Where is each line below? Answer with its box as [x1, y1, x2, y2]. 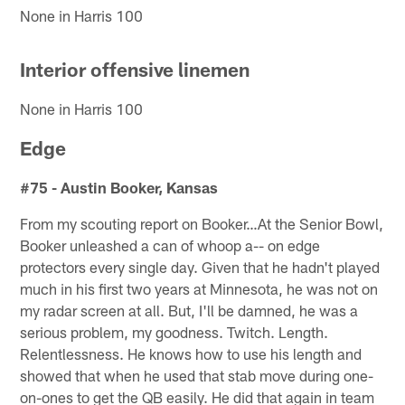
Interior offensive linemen [20, 57, 250, 80]
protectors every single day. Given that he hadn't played [20, 257, 381, 276]
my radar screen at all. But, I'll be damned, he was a [20, 300, 359, 319]
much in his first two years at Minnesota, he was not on [20, 278, 379, 297]
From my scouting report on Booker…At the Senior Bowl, [20, 213, 384, 232]
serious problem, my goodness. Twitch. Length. [20, 322, 329, 341]
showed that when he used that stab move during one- [20, 365, 374, 384]
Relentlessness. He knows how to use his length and [20, 344, 363, 363]
